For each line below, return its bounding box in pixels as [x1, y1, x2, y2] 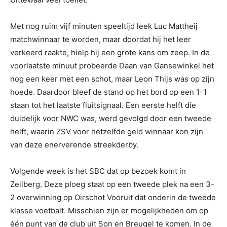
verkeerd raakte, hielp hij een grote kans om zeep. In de [10, 47, 210, 57]
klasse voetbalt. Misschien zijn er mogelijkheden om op [10, 205, 208, 215]
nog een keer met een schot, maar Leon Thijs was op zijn [10, 73, 214, 84]
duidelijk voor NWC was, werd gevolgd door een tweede [10, 113, 211, 123]
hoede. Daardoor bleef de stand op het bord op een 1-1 [10, 87, 207, 97]
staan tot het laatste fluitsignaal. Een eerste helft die [10, 100, 196, 110]
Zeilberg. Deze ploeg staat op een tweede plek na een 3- [10, 179, 214, 189]
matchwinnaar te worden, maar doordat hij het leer [10, 34, 191, 44]
